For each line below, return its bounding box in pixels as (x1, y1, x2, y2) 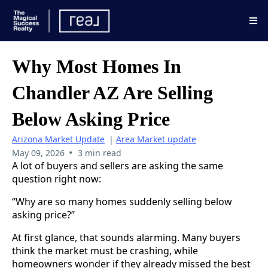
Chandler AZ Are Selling (12, 82, 213, 104)
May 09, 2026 (12, 147, 65, 159)
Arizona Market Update (12, 133, 105, 145)
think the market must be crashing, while (12, 244, 198, 258)
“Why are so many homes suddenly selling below (12, 195, 232, 209)
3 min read (77, 147, 121, 159)
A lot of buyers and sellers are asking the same (12, 159, 223, 173)
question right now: (12, 172, 101, 186)
